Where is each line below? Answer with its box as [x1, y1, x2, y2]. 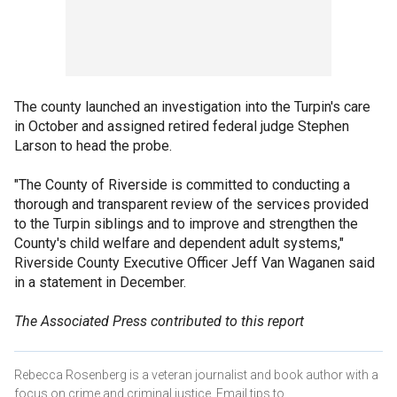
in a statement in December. [14, 274, 186, 292]
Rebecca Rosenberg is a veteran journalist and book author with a [14, 368, 378, 383]
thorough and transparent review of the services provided [14, 196, 369, 214]
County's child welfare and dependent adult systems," [14, 235, 344, 253]
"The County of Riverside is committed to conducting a [14, 176, 350, 194]
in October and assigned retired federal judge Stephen [14, 118, 349, 136]
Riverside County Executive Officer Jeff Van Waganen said [14, 254, 375, 272]
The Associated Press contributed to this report [14, 313, 304, 331]
